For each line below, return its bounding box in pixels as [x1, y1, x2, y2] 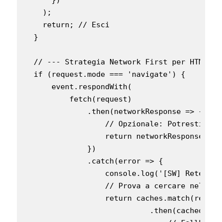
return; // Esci [25, 20, 110, 29]
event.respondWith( [25, 82, 132, 91]
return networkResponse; [25, 131, 208, 141]
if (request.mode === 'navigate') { [25, 69, 185, 79]
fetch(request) [25, 94, 132, 104]
